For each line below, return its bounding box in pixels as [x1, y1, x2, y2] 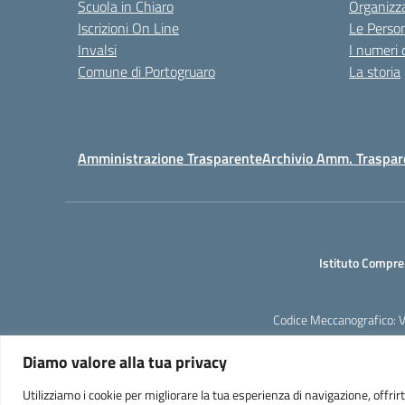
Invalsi [78, 39, 117, 61]
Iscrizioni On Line [78, 17, 179, 39]
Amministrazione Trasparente [78, 147, 262, 169]
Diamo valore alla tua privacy [23, 349, 227, 374]
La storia [349, 61, 400, 82]
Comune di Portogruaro [78, 61, 215, 82]
